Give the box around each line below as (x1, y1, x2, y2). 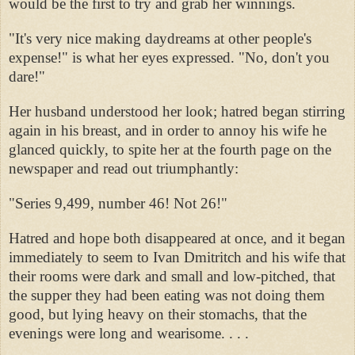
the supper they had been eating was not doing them (9, 286, 325, 303)
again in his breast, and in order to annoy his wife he (9, 121, 326, 139)
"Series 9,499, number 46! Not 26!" (9, 194, 227, 212)
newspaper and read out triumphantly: (9, 159, 239, 177)
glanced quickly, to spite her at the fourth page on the (9, 140, 331, 158)
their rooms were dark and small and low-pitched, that (9, 267, 335, 284)
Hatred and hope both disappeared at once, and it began (9, 229, 345, 246)
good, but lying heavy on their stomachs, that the (9, 305, 307, 323)
